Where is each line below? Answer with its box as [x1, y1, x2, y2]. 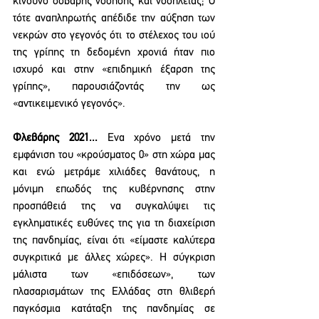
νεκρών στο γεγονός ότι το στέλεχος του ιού [13, 30, 215, 41]
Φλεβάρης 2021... [13, 132, 98, 144]
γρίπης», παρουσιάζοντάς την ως [13, 81, 215, 93]
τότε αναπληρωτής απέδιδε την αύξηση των [13, 13, 215, 24]
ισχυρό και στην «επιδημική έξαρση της [13, 64, 215, 75]
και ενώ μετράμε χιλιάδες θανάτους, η [13, 167, 215, 178]
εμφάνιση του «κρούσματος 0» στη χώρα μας [13, 150, 215, 161]
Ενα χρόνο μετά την [97, 132, 216, 144]
